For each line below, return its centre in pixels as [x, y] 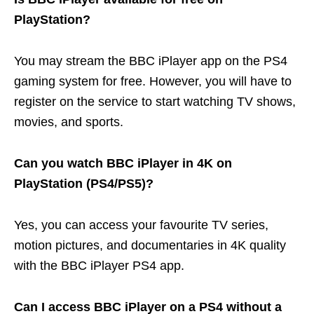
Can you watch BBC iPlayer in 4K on [123, 163]
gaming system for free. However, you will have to [153, 81]
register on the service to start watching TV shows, [155, 101]
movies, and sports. [69, 122]
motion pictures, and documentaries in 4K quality [150, 245]
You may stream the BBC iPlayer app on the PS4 [151, 61]
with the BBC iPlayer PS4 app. [99, 265]
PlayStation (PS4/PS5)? [84, 183]
